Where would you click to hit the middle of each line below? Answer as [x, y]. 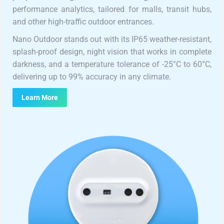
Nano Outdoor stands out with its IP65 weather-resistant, [112, 39]
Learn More [40, 97]
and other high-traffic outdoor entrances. [83, 21]
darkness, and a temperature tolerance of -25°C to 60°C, [112, 64]
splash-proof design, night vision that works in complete [112, 51]
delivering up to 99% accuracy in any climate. [92, 76]
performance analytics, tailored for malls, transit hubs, [112, 9]
